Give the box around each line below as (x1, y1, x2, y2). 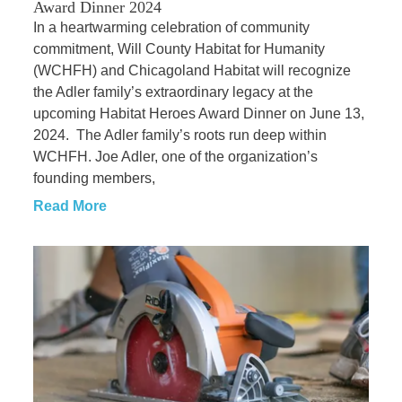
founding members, (32, 170, 155, 187)
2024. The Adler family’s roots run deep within (32, 127, 327, 144)
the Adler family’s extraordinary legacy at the (32, 84, 313, 100)
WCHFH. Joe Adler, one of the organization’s (32, 149, 318, 165)
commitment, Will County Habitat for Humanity (32, 41, 325, 57)
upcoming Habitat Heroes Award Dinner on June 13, (32, 106, 364, 122)
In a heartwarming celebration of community (32, 20, 310, 36)
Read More (32, 198, 107, 214)
